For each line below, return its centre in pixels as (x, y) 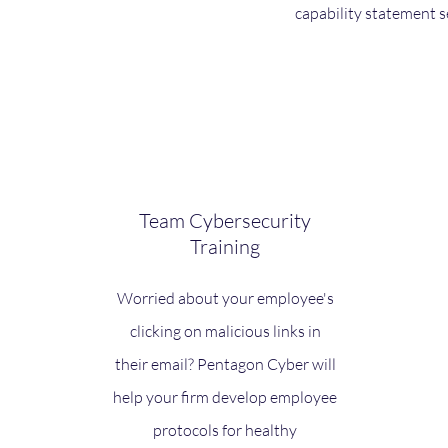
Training (225, 246)
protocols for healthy (225, 430)
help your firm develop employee (225, 397)
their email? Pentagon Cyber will (225, 364)
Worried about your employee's (225, 298)
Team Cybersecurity (225, 220)
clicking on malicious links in (225, 331)
